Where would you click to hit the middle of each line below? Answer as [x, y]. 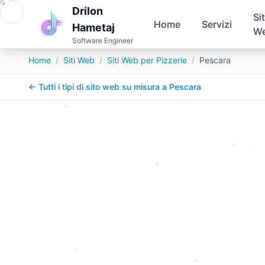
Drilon [87, 10]
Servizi [217, 24]
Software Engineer [102, 40]
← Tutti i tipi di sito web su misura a [99, 87]
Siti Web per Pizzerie [147, 60]
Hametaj [93, 27]
